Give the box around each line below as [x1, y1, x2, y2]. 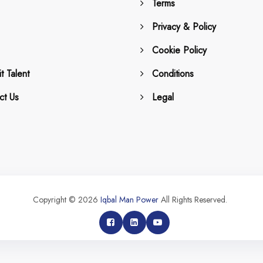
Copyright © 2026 [33, 193, 101, 205]
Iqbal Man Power [100, 193, 159, 205]
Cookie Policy [152, 43, 207, 57]
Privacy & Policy [152, 19, 216, 33]
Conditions [152, 66, 194, 80]
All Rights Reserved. [159, 193, 228, 205]
